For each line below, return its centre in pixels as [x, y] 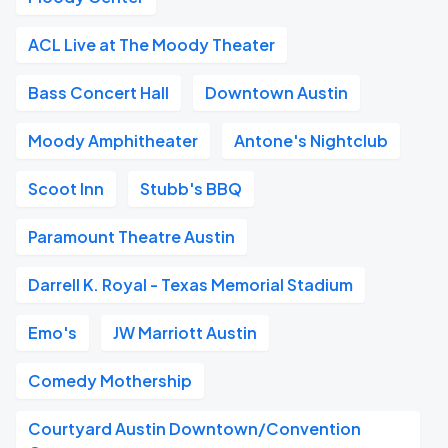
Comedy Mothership [110, 380]
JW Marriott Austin [185, 332]
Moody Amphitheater [113, 140]
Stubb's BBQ [191, 188]
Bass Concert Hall [98, 92]
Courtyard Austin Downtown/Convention [194, 428]
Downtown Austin [276, 92]
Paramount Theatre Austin [131, 236]
